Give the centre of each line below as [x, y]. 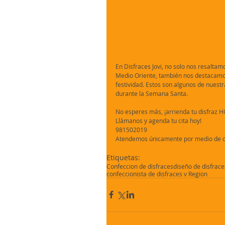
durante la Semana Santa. [152, 93]
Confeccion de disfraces [140, 166]
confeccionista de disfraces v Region [157, 174]
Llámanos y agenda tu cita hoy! [158, 120]
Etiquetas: [123, 157]
